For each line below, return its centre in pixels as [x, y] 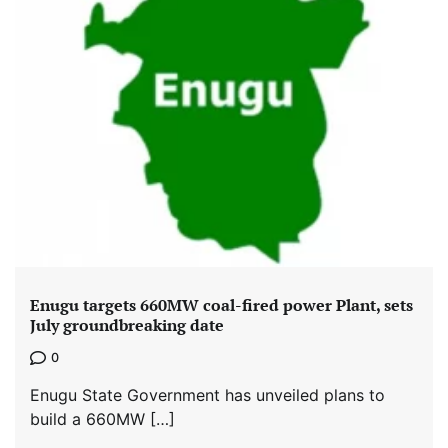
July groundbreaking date [127, 325]
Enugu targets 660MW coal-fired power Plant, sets [221, 305]
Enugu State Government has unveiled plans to [207, 394]
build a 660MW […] [102, 418]
